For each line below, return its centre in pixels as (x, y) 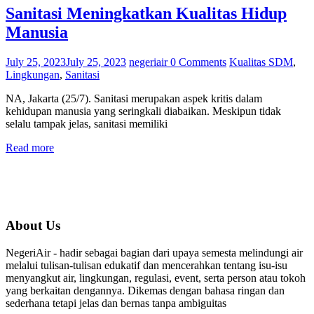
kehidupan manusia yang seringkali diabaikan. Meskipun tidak (143, 111)
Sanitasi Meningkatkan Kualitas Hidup (146, 14)
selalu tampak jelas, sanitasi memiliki (87, 124)
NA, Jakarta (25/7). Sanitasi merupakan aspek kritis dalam (134, 99)
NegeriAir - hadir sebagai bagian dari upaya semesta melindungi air (154, 252)
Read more (30, 148)
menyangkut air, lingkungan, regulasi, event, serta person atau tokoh (156, 278)
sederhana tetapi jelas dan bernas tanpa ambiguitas (116, 303)
